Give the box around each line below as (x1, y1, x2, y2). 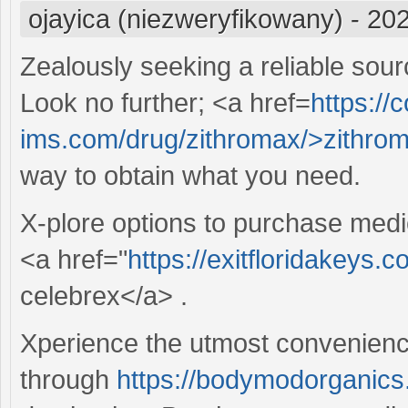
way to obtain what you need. (20, 160, 361, 190)
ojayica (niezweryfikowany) (28, 4, 343, 34)
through (20, 364, 117, 394)
